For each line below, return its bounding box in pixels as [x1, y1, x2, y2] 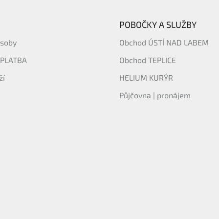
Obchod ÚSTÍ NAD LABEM [119, 38, 209, 47]
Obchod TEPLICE [119, 55, 176, 65]
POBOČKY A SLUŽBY [119, 19, 197, 30]
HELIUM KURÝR [119, 73, 173, 82]
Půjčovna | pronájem [119, 90, 191, 100]
